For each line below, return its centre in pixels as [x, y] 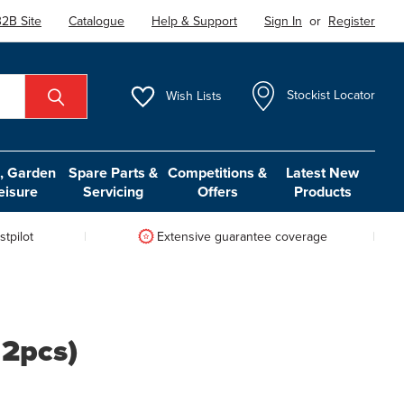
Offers [217, 191]
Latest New [323, 172]
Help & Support [195, 21]
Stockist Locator [331, 96]
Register [352, 21]
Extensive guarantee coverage [242, 236]
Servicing [113, 191]
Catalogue [97, 21]
